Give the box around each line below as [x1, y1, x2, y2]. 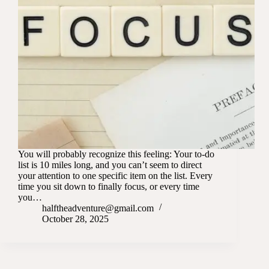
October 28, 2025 [42, 214, 109, 225]
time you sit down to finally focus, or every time [18, 181, 199, 192]
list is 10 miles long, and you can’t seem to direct [18, 160, 202, 171]
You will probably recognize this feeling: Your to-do [18, 149, 214, 160]
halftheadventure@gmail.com [42, 203, 154, 214]
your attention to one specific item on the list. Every [18, 171, 213, 181]
